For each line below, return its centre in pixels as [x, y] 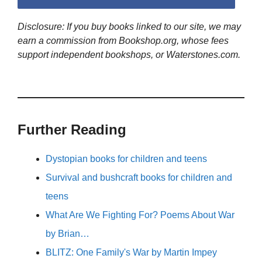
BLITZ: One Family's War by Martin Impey [131, 253]
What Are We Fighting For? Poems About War [140, 215]
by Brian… [68, 234]
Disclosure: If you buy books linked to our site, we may [129, 27]
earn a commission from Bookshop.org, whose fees [123, 41]
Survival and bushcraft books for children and [139, 178]
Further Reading [72, 130]
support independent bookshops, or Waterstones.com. [129, 55]
